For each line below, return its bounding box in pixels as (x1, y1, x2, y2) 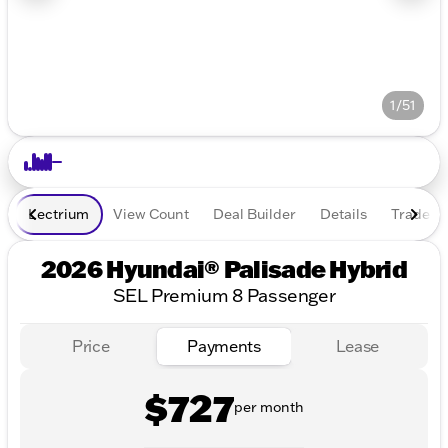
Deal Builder (213, 205, 296, 223)
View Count (113, 205, 189, 223)
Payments (187, 336, 261, 357)
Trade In (391, 205, 446, 223)
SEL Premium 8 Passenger (112, 284, 336, 307)
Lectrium (28, 205, 89, 223)
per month (234, 398, 304, 417)
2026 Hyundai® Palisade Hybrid (40, 253, 408, 284)
